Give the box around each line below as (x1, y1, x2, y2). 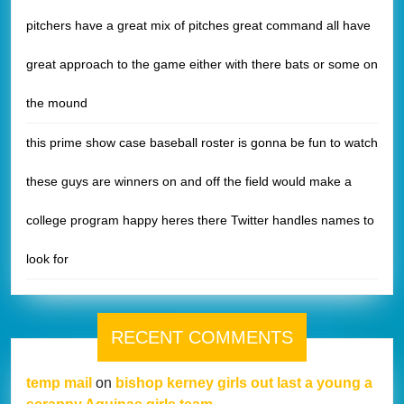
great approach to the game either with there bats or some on (26, 56, 378, 71)
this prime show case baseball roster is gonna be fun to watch (26, 134, 378, 150)
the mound (26, 95, 87, 110)
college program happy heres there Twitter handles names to (26, 212, 374, 227)
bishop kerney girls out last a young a (115, 374, 372, 390)
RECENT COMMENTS (111, 326, 293, 347)
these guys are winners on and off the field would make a (26, 173, 352, 188)
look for (26, 251, 69, 266)
